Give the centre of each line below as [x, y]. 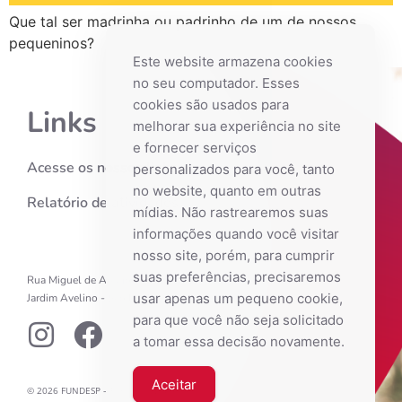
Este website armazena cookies [233, 61]
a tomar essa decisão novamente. [239, 341]
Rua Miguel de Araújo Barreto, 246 [110, 280]
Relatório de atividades [103, 202]
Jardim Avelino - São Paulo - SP [104, 297]
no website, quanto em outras [227, 191]
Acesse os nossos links [102, 168]
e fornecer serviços [195, 148]
